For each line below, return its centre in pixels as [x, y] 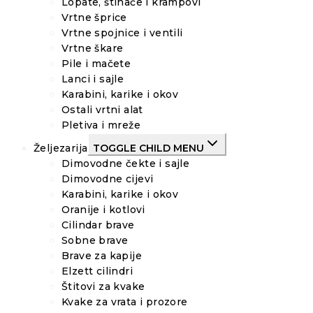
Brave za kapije [102, 255]
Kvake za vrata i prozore [125, 301]
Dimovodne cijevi [108, 179]
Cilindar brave [98, 225]
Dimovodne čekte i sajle [126, 163]
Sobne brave [95, 240]
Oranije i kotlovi [103, 209]
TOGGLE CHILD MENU [149, 148]
